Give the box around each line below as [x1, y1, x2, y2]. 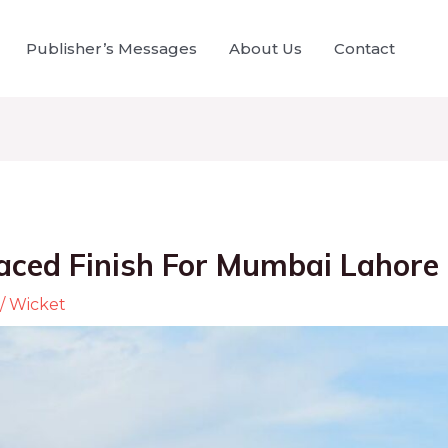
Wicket [8, 294, 66, 314]
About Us [229, 38, 302, 58]
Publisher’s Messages [26, 38, 197, 58]
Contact [334, 38, 395, 58]
